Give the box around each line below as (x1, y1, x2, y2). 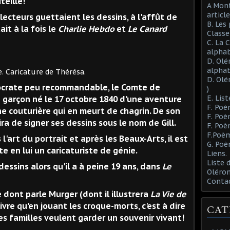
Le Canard (128, 23, 167, 34)
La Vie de (150, 188, 186, 199)
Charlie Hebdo (58, 23, 114, 34)
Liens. (207, 148, 227, 158)
